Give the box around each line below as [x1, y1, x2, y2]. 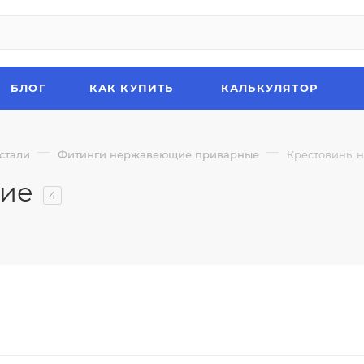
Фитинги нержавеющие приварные [58, 148, 259, 161]
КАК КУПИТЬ [89, 81, 174, 94]
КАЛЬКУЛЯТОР [220, 81, 318, 94]
